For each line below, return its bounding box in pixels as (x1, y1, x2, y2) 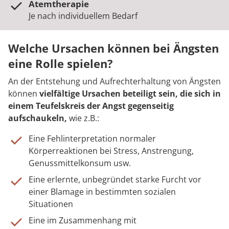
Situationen (29, 198, 73, 210)
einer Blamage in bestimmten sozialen (29, 186, 176, 197)
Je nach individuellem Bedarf (29, 10, 138, 21)
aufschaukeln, (8, 112, 69, 124)
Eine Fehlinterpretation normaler (29, 133, 156, 144)
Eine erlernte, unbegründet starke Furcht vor (29, 174, 201, 185)
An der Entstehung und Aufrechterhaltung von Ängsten (8, 76, 221, 87)
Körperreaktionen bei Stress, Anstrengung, (29, 145, 194, 156)
